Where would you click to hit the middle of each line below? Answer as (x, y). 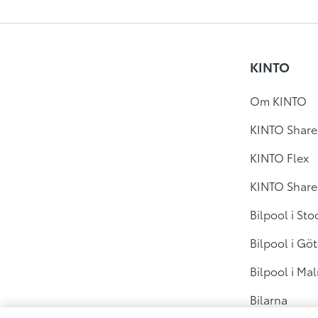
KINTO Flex (279, 157)
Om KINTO (278, 100)
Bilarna (268, 299)
